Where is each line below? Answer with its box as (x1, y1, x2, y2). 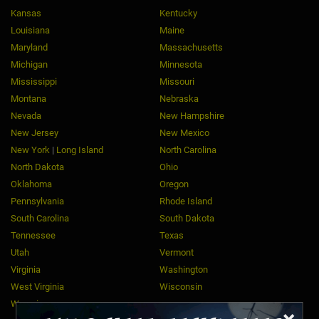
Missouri (159, 75, 194, 87)
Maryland (11, 41, 48, 53)
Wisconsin (159, 281, 202, 292)
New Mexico (159, 127, 209, 138)
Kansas (11, 7, 41, 19)
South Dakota (159, 212, 214, 224)
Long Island (56, 144, 103, 155)
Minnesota (159, 58, 202, 70)
